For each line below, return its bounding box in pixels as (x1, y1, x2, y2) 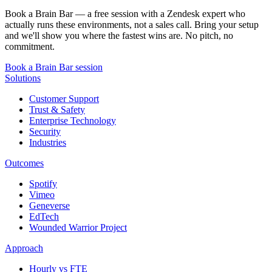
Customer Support (29, 93, 99, 104)
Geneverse (29, 200, 70, 211)
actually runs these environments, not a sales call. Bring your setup (5, 19, 259, 30)
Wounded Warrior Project (29, 222, 127, 233)
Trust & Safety (29, 104, 85, 115)
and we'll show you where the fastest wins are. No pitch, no (5, 30, 233, 41)
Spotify (29, 178, 57, 189)
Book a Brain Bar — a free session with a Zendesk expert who (5, 8, 245, 19)
